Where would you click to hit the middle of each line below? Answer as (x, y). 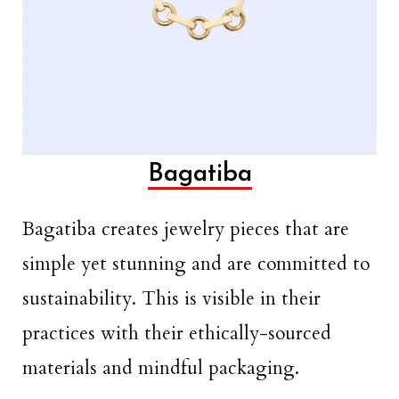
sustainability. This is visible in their (171, 298)
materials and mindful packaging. (161, 368)
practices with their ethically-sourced (177, 333)
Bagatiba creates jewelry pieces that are (186, 229)
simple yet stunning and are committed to (196, 264)
